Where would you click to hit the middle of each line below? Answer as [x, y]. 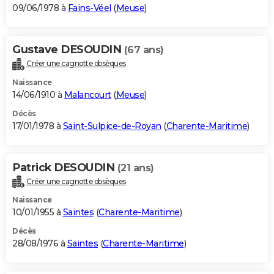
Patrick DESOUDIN [65, 167]
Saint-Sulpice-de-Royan [112, 126]
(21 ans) [135, 168]
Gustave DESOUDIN [68, 49]
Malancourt [87, 94]
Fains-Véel [89, 8]
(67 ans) [144, 50]
